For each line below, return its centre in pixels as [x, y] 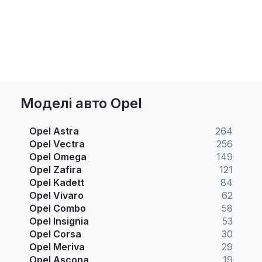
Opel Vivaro [56, 195]
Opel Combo [58, 208]
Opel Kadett [57, 182]
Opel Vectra [57, 144]
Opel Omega [58, 156]
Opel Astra [54, 131]
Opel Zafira [56, 169]
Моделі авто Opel [81, 103]
